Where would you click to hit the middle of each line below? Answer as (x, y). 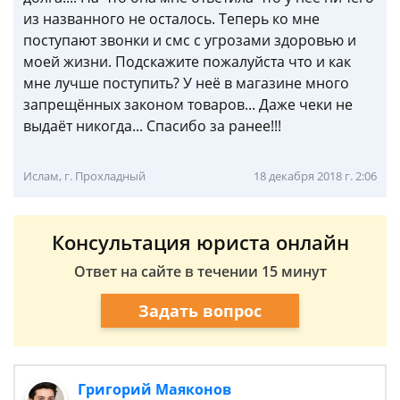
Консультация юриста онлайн (200, 242)
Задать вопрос (200, 310)
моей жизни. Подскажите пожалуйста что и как (187, 62)
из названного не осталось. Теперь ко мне (171, 19)
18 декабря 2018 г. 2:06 (315, 176)
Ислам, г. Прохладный (84, 176)
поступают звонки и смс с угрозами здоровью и (190, 40)
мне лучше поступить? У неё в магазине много (186, 83)
